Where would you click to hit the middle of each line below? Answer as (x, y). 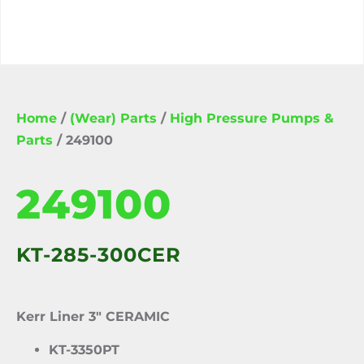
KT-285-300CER (99, 255)
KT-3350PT (84, 350)
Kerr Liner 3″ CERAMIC (93, 316)
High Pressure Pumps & (252, 118)
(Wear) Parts (113, 118)
